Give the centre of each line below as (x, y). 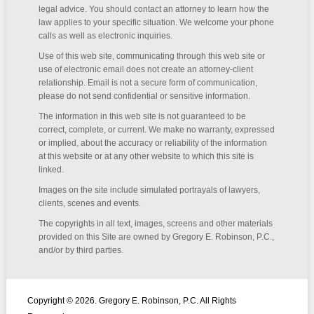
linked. (51, 169)
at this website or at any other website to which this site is (146, 156)
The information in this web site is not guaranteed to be (142, 116)
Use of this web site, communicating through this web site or (151, 56)
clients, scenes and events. (89, 203)
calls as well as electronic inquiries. (105, 35)
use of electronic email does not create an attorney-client (145, 69)
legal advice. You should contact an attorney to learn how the (153, 9)
